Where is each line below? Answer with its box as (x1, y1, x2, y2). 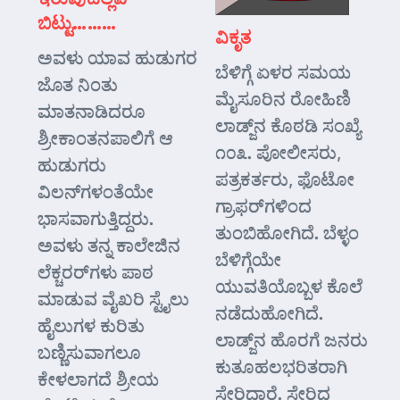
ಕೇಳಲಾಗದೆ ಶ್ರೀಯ (37, 367, 159, 391)
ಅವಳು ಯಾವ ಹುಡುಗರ (37, 46, 197, 70)
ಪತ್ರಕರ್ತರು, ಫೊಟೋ (215, 167, 354, 191)
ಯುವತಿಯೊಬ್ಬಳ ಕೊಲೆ (215, 274, 362, 298)
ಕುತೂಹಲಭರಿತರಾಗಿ (215, 354, 347, 379)
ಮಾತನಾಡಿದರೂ (37, 99, 146, 123)
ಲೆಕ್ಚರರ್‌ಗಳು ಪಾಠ (37, 260, 154, 284)
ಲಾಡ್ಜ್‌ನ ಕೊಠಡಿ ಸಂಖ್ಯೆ (215, 113, 361, 137)
